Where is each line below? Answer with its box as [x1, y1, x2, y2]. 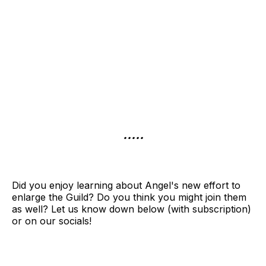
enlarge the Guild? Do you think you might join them [12, 191, 246, 204]
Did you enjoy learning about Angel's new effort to [12, 179, 240, 192]
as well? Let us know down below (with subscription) [12, 203, 251, 216]
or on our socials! [12, 215, 91, 227]
